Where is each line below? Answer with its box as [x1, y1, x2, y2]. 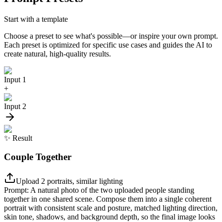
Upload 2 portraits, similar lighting [16, 177, 123, 186]
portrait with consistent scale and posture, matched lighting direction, [4, 204, 218, 213]
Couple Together [4, 152, 71, 163]
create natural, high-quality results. [4, 49, 111, 58]
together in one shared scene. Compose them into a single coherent [4, 195, 212, 204]
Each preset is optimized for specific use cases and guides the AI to [4, 40, 212, 49]
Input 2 [4, 102, 26, 111]
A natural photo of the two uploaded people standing [30, 186, 194, 195]
